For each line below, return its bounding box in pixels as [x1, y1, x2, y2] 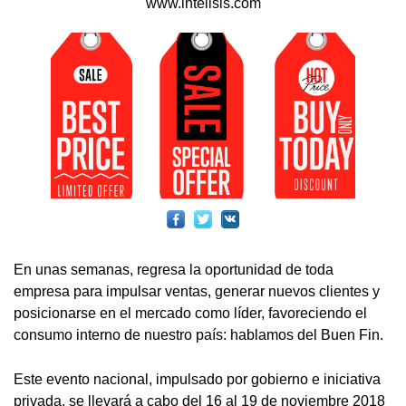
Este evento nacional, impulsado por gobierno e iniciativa [14, 372, 381, 388]
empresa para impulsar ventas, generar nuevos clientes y [14, 284, 380, 300]
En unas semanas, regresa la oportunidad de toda [14, 262, 333, 278]
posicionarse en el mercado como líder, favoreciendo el [14, 305, 367, 322]
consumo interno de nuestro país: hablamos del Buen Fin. [14, 327, 383, 343]
